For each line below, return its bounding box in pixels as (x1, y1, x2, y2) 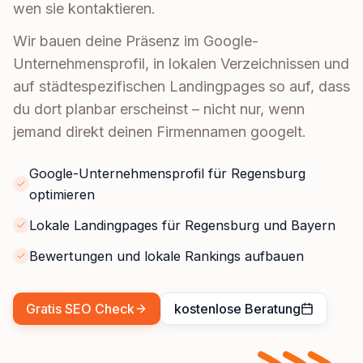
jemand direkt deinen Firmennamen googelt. (13, 123, 306, 141)
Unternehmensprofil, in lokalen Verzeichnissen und (13, 55, 349, 73)
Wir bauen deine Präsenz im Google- (13, 32, 258, 50)
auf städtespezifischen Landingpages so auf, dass (13, 78, 350, 96)
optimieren (29, 186, 95, 203)
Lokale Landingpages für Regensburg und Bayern (29, 217, 335, 234)
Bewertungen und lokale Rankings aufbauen (29, 248, 304, 265)
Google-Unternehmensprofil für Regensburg (29, 165, 305, 182)
